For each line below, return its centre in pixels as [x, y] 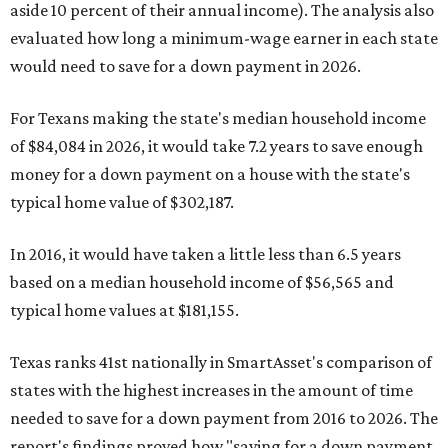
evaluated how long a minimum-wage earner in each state [224, 38]
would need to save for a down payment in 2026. [185, 66]
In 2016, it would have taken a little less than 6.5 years [205, 254]
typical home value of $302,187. [122, 202]
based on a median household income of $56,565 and [202, 282]
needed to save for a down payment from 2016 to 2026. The [224, 418]
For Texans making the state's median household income [218, 118]
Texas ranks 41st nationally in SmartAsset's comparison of [221, 362]
